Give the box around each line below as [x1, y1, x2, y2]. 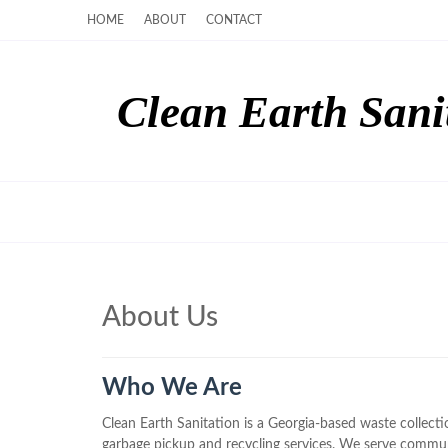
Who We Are [102, 376, 242, 400]
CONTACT [206, 14, 262, 26]
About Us [102, 303, 218, 331]
